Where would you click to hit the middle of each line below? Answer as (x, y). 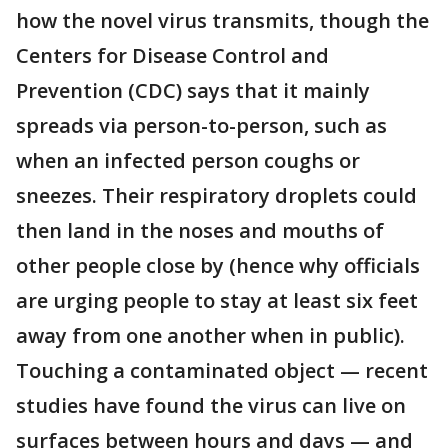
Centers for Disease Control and (172, 56)
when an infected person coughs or (188, 161)
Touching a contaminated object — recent (222, 371)
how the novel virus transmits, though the (222, 21)
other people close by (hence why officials (218, 266)
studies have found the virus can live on (211, 406)
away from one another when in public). (210, 336)
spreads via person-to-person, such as (201, 126)
